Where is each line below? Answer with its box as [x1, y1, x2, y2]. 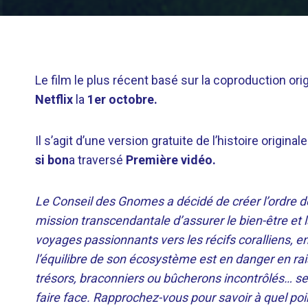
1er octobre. [87, 92, 157, 107]
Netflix [35, 92, 73, 107]
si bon [35, 153, 69, 167]
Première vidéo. [126, 153, 216, 167]
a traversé [69, 153, 126, 167]
